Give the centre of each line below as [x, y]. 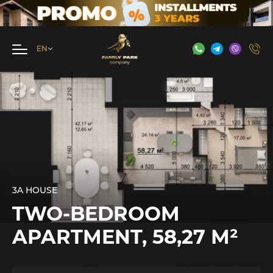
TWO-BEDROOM [96, 214]
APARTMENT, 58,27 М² [125, 237]
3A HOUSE [35, 190]
